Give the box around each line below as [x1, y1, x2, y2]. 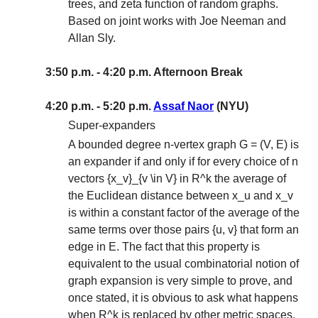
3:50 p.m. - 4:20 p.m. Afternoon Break [45, 66, 243, 78]
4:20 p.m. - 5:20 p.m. [45, 100, 153, 112]
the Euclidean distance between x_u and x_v [68, 190, 293, 202]
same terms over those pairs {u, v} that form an [68, 224, 299, 236]
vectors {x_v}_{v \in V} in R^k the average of [68, 172, 286, 185]
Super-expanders [68, 119, 155, 132]
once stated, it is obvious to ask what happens [68, 292, 298, 305]
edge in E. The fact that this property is [68, 241, 260, 253]
